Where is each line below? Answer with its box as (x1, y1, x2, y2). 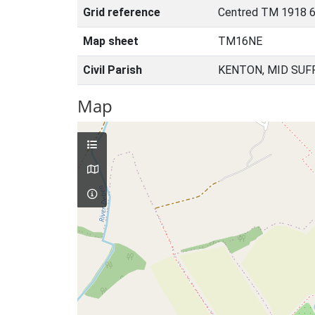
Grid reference (83, 6, 160, 19)
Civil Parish (83, 63, 142, 77)
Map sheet (83, 34, 139, 48)
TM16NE (218, 34, 262, 48)
